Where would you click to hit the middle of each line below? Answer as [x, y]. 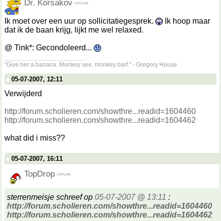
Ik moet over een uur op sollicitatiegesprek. [80, 21]
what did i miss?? [35, 138]
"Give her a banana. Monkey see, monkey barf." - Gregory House [91, 65]
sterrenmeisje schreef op [51, 197]
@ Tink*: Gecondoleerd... [49, 48]
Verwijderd [23, 93]
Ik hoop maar [186, 21]
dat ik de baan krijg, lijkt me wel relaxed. [74, 30]
